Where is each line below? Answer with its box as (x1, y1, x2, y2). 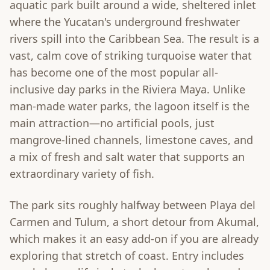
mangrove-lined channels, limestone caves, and (10, 133, 253, 148)
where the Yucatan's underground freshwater (10, 14, 240, 30)
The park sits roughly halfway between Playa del (10, 198, 256, 213)
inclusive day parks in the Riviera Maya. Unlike (10, 82, 245, 97)
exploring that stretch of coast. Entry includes (10, 248, 244, 263)
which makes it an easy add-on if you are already (10, 231, 259, 246)
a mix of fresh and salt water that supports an (10, 149, 245, 165)
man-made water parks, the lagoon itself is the (10, 99, 250, 114)
